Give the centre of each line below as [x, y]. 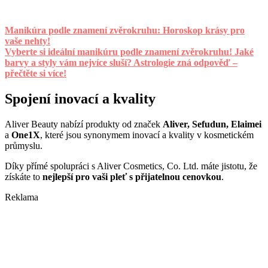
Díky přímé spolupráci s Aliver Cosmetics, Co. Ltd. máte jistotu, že [131, 166]
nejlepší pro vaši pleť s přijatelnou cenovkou [132, 177]
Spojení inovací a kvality [80, 99]
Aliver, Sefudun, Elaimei [212, 124]
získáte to [24, 177]
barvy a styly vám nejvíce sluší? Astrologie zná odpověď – [121, 63]
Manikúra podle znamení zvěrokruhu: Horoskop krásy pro [125, 31]
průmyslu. [24, 146]
